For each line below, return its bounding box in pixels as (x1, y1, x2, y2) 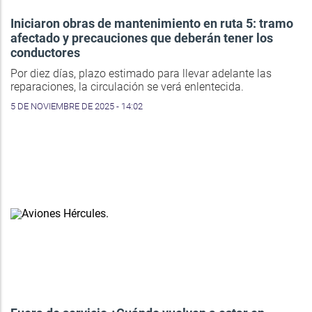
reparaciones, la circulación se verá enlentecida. (10, 80, 244, 94)
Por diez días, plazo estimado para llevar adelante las (10, 67, 272, 81)
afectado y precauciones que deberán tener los (10, 31, 273, 46)
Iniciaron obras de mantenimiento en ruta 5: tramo (10, 16, 293, 31)
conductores (10, 45, 80, 61)
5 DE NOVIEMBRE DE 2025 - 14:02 (10, 101, 143, 112)
